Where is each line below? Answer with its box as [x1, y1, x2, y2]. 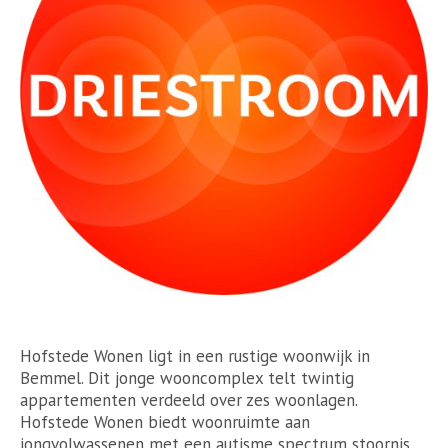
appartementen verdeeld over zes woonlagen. [20, 388, 357, 411]
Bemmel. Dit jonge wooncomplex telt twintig [20, 366, 354, 389]
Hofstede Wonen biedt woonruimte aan [20, 410, 310, 433]
